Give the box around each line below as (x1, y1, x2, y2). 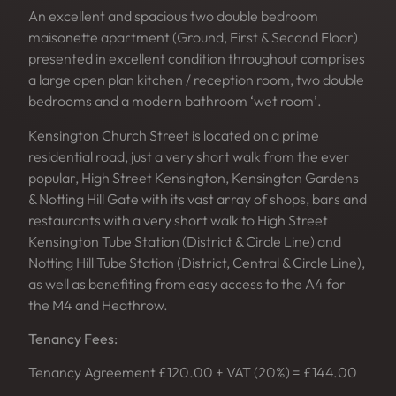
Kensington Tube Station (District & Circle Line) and (28, 232, 341, 250)
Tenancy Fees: (28, 329, 118, 347)
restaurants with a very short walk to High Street (28, 210, 328, 229)
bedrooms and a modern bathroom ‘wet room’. (28, 92, 322, 110)
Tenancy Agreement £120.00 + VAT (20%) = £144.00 (28, 363, 357, 382)
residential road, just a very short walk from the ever (28, 147, 350, 165)
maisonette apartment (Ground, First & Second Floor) (28, 28, 358, 47)
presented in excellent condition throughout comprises (28, 49, 365, 68)
